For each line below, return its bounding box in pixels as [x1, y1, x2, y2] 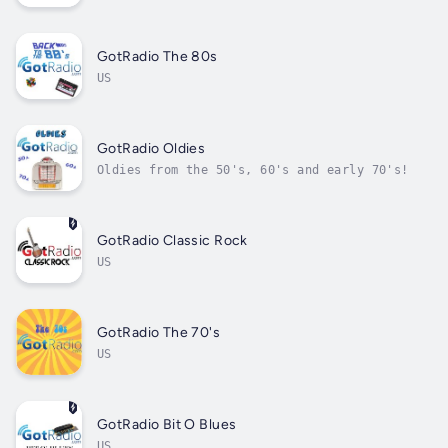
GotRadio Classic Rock [97, 231, 248, 249]
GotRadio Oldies [97, 139, 206, 157]
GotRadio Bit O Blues [97, 415, 237, 433]
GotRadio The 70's [97, 323, 221, 341]
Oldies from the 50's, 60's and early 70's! [97, 162, 409, 177]
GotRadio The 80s [97, 47, 218, 65]
